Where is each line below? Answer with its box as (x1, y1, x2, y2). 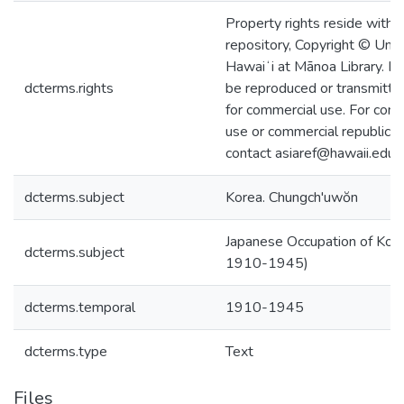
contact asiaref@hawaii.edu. (225, 143, 398, 163)
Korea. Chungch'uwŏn (225, 188, 358, 207)
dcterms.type (24, 342, 107, 362)
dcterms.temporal (24, 298, 135, 317)
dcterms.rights (24, 78, 114, 98)
